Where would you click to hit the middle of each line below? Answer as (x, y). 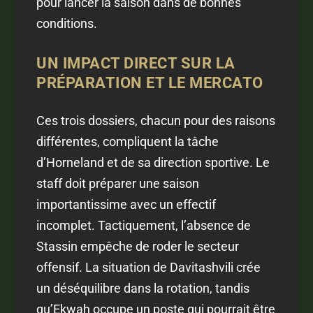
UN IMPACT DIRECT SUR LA (136, 64)
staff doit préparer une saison (118, 184)
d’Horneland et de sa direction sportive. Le (153, 163)
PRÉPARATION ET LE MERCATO (150, 83)
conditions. (67, 23)
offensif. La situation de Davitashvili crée (149, 268)
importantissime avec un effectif (126, 205)
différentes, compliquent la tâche (128, 142)
